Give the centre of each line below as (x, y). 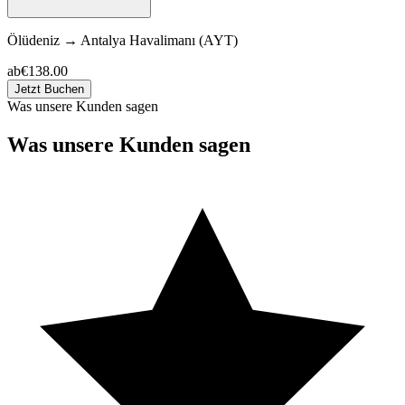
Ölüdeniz (33, 41)
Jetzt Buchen (49, 89)
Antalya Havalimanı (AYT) (159, 41)
